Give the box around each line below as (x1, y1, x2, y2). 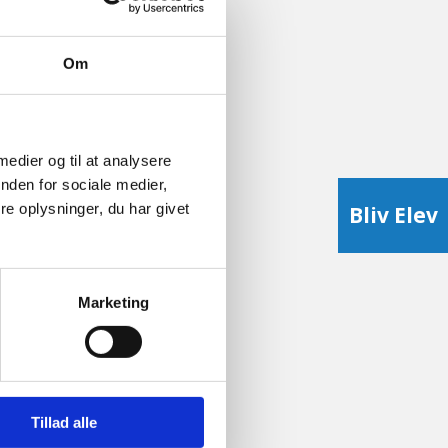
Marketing (78, 293, 149, 311)
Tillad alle (30, 413, 97, 431)
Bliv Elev (348, 201, 438, 229)
